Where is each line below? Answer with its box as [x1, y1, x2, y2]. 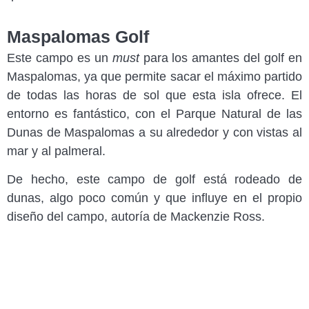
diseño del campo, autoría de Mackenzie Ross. [7, 210, 265, 224]
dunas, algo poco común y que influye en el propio [7, 191, 302, 206]
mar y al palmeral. [7, 143, 109, 158]
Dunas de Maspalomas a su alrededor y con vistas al [7, 125, 302, 139]
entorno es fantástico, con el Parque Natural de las [7, 106, 302, 121]
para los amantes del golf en [139, 50, 303, 65]
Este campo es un [7, 50, 112, 65]
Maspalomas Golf [7, 26, 149, 46]
